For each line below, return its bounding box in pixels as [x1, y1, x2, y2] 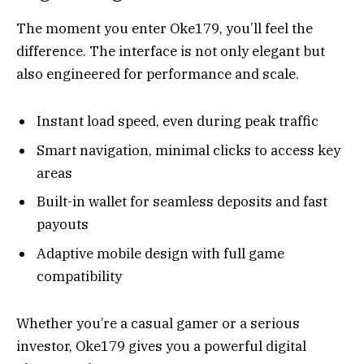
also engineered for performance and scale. [16, 64, 299, 83]
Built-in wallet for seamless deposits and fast [37, 193, 327, 211]
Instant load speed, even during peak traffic [37, 112, 318, 131]
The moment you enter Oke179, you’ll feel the [16, 19, 313, 37]
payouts [37, 215, 89, 234]
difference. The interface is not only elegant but [16, 41, 325, 60]
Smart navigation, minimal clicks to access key [37, 141, 340, 159]
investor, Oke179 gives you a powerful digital [16, 337, 306, 356]
